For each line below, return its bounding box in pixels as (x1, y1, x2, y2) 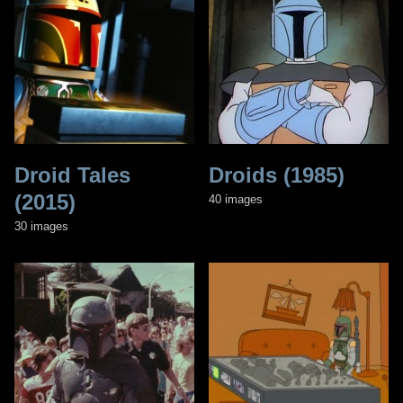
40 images (209, 192, 263, 206)
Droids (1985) (209, 162, 345, 187)
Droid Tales (14, 162, 130, 187)
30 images (14, 219, 68, 233)
